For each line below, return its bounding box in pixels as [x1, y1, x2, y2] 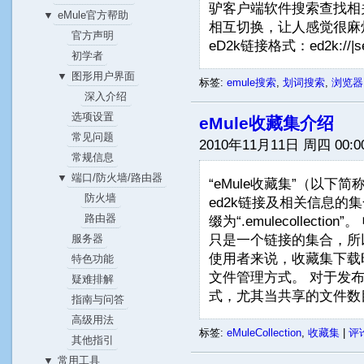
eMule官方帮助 [57, 9, 128, 21]
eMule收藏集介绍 [199, 114, 335, 133]
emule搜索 [227, 76, 277, 89]
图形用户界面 [71, 70, 135, 82]
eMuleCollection [227, 326, 302, 339]
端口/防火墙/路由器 [71, 171, 162, 184]
